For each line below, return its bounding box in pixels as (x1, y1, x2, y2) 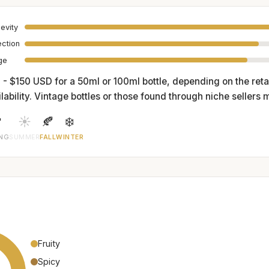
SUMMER (9, 133, 40, 141)
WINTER (56, 133, 84, 141)
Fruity (38, 238, 60, 249)
